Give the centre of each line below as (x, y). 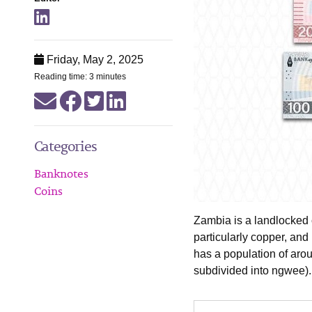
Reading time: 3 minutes (80, 77)
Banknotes (61, 173)
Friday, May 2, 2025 (93, 60)
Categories (65, 146)
